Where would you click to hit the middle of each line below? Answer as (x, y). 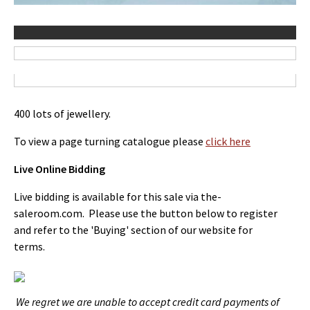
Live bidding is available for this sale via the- (118, 197)
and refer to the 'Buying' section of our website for (133, 230)
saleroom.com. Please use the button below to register (146, 213)
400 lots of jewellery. (62, 113)
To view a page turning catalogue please (110, 141)
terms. (29, 246)
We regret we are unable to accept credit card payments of (148, 302)
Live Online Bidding (60, 169)
